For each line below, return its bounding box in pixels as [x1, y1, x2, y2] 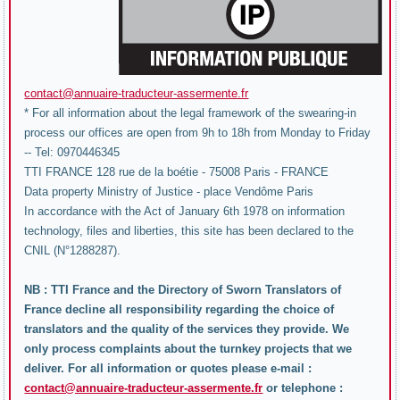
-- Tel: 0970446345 [24, 145, 121, 159]
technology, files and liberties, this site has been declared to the [24, 223, 354, 237]
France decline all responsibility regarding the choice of [24, 302, 335, 316]
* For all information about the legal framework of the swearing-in [24, 105, 357, 120]
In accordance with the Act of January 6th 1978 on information [24, 204, 346, 218]
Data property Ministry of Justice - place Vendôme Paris [24, 184, 314, 198]
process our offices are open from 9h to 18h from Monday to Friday [24, 125, 371, 139]
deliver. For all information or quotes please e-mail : [24, 361, 312, 375]
